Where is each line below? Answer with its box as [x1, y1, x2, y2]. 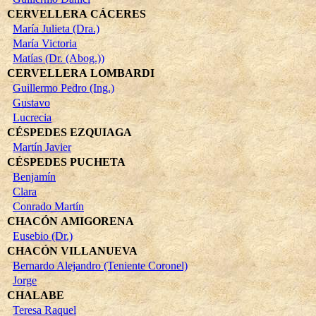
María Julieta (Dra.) [13, 22, 99, 35]
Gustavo [13, 96, 50, 109]
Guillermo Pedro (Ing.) [13, 81, 114, 94]
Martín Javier [13, 140, 71, 153]
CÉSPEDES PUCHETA [7, 155, 126, 168]
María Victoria [13, 37, 77, 49]
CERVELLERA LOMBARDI [7, 66, 154, 79]
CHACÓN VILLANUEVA [7, 244, 138, 257]
